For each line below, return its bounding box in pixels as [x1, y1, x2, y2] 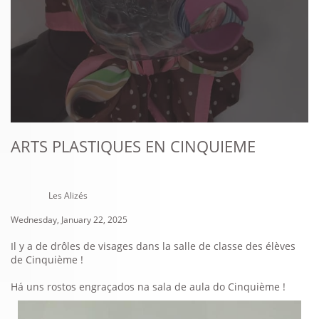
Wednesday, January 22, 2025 [11, 214, 127, 226]
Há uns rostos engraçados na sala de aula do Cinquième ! [11, 280, 286, 293]
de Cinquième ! [11, 253, 83, 266]
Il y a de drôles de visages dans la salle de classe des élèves [11, 239, 296, 253]
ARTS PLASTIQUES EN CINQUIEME [11, 135, 256, 157]
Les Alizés [48, 189, 88, 202]
